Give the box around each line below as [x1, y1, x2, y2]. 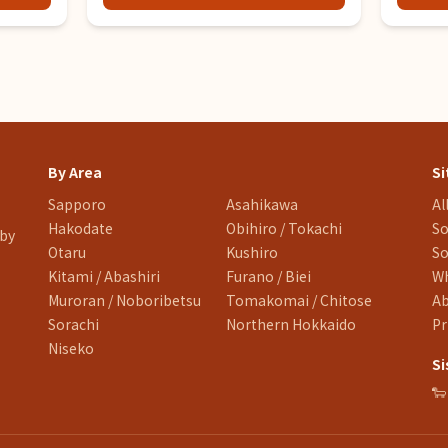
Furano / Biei [226, 266, 311, 286]
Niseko [48, 338, 94, 358]
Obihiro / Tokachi [226, 218, 342, 238]
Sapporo [48, 194, 106, 214]
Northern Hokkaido [226, 314, 356, 334]
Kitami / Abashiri [48, 266, 160, 286]
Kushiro [226, 242, 278, 262]
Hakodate [48, 218, 113, 238]
